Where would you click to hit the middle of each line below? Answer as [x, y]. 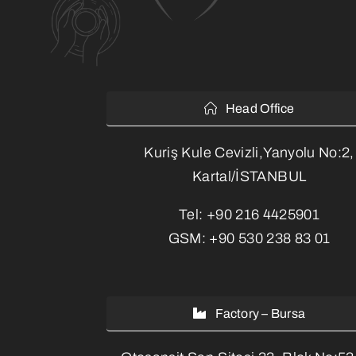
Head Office [260, 108]
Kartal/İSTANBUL [249, 176]
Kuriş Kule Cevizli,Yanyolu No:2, [249, 152]
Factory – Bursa [260, 313]
